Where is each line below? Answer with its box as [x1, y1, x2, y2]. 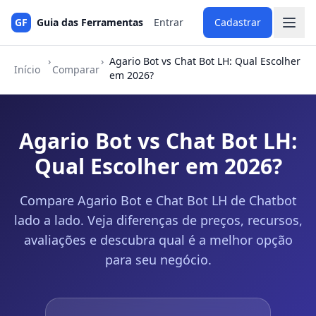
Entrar [153, 16, 183, 29]
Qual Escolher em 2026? [34, 152, 282, 181]
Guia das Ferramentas [37, 16, 143, 29]
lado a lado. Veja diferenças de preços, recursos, [13, 212, 303, 229]
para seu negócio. [104, 251, 212, 268]
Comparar [51, 63, 99, 76]
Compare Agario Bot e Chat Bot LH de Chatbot [19, 192, 297, 209]
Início [13, 63, 40, 76]
